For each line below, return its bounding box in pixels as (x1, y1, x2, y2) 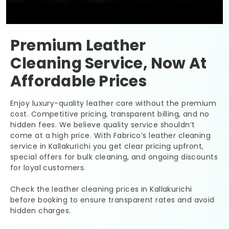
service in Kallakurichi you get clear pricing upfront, (10, 141, 204, 152)
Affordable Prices (10, 71, 147, 92)
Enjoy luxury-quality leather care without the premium (10, 98, 217, 109)
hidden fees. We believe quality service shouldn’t (10, 120, 195, 130)
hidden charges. (10, 205, 71, 216)
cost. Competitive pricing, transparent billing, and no (10, 109, 210, 120)
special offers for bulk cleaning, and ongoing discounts (10, 152, 218, 163)
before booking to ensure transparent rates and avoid (10, 195, 215, 205)
